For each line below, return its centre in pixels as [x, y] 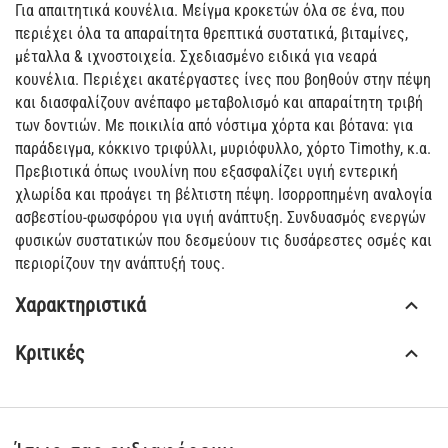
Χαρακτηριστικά [80, 305]
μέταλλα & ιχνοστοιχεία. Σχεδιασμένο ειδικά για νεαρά [196, 57]
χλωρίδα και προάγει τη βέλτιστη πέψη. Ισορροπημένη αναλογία [223, 195]
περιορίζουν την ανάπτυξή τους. [120, 264]
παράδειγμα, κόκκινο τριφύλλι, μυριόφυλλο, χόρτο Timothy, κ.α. [223, 149]
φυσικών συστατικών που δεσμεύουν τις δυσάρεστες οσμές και [223, 241]
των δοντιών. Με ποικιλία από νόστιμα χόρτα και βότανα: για [214, 126]
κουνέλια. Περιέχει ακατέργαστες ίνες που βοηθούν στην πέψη [223, 80]
